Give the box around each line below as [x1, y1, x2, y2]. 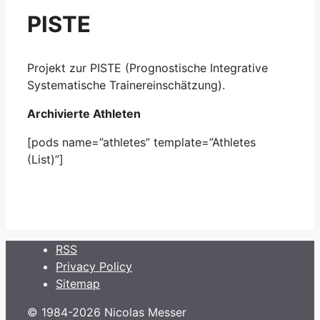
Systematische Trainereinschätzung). [27, 77, 225, 92]
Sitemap [56, 276, 100, 291]
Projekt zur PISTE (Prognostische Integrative [27, 60, 268, 75]
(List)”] [27, 151, 64, 166]
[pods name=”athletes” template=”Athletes [27, 134, 256, 149]
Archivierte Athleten [27, 106, 141, 121]
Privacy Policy [56, 259, 132, 274]
